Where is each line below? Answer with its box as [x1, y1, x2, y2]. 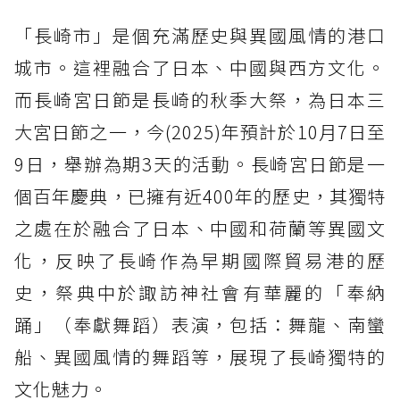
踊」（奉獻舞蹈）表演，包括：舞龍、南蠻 [14, 312, 386, 338]
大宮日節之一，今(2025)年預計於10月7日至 [14, 119, 386, 146]
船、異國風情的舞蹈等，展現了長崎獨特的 [14, 344, 386, 371]
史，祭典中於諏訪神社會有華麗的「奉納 [14, 279, 386, 306]
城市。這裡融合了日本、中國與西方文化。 [14, 54, 386, 81]
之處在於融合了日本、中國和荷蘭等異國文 [14, 215, 386, 242]
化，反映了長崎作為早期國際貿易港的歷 [14, 247, 386, 274]
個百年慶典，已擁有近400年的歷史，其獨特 [14, 183, 386, 210]
